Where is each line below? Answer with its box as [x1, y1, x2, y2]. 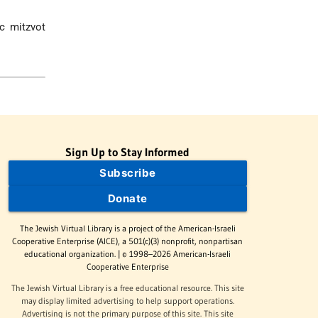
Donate [107, 191, 148, 205]
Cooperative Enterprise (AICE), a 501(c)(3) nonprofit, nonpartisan [12, 236, 243, 247]
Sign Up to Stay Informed [65, 144, 190, 159]
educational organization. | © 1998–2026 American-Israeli [24, 248, 231, 260]
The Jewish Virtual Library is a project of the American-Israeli [19, 223, 236, 234]
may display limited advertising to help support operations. [21, 295, 234, 307]
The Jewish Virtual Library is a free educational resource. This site [11, 283, 244, 294]
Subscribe [99, 165, 156, 180]
